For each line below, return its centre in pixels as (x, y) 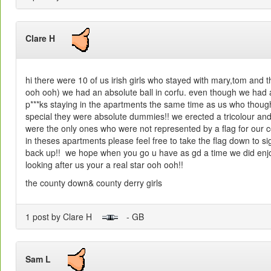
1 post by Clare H (64, 216)
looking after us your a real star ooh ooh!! (104, 164)
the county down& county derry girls (94, 182)
